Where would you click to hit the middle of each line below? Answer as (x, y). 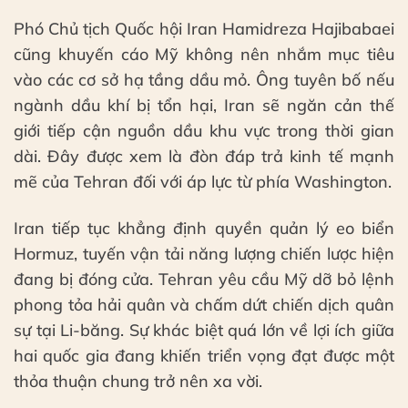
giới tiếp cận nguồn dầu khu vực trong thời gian (204, 130)
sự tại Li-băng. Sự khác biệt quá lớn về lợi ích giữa (204, 331)
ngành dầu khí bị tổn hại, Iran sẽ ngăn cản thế (204, 105)
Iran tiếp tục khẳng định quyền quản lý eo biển (204, 229)
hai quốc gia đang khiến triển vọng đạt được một (204, 356)
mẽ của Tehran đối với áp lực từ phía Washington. (203, 181)
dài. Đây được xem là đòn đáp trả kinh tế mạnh (204, 156)
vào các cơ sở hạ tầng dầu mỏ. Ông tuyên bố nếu (204, 79)
